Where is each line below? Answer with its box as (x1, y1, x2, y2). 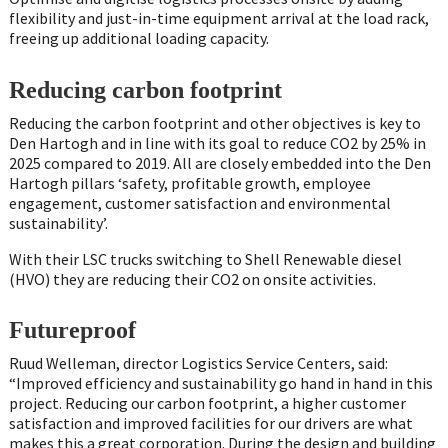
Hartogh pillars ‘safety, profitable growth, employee (8, 172, 371, 193)
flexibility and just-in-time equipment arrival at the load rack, (8, 8, 429, 29)
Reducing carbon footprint (8, 77, 288, 104)
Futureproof (8, 317, 136, 344)
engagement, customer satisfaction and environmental (8, 192, 391, 213)
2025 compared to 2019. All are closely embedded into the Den (8, 152, 431, 173)
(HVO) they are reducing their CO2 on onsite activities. (8, 268, 379, 289)
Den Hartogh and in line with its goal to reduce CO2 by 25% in (8, 132, 426, 153)
